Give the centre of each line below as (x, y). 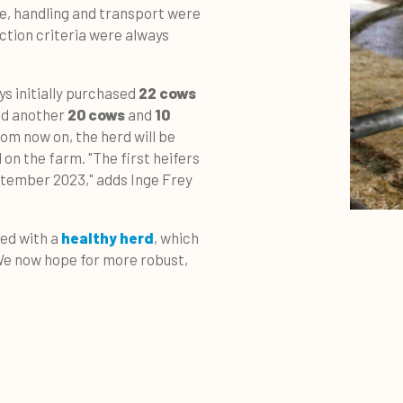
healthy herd (107, 237)
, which (176, 237)
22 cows (167, 92)
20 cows (96, 114)
